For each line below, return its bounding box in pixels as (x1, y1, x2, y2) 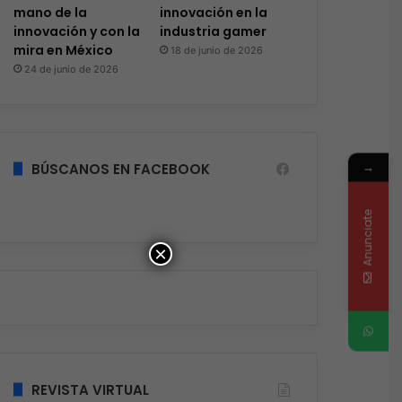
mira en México (13, 40, 113, 59)
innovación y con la (13, 22, 140, 40)
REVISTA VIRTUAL (31, 380, 149, 399)
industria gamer (159, 22, 267, 40)
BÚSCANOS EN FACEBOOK (31, 159, 210, 179)
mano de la (13, 3, 87, 22)
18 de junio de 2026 (170, 43, 263, 57)
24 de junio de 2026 (23, 62, 118, 75)
